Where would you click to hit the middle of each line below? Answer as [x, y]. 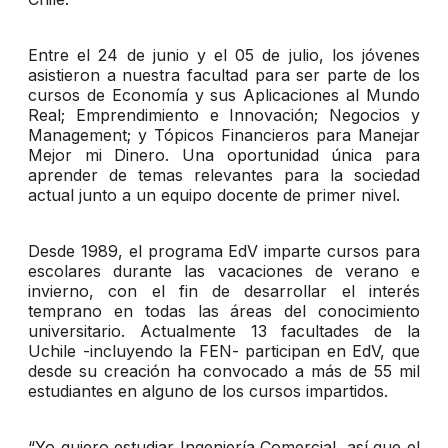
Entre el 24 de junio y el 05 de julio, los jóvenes [224, 55]
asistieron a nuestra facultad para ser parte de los [224, 75]
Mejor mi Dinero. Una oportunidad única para [224, 155]
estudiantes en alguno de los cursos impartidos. [208, 391]
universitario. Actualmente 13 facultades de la [224, 331]
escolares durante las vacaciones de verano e [224, 271]
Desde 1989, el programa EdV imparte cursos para [224, 251]
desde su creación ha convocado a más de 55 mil [224, 371]
